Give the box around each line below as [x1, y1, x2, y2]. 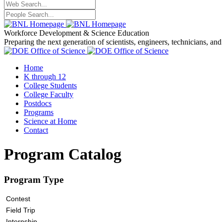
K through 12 [24, 72, 66, 81]
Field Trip [5, 206, 35, 214]
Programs [24, 108, 54, 116]
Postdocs [24, 99, 52, 108]
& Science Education [83, 29, 149, 37]
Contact [24, 126, 48, 134]
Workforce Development [4, 29, 83, 37]
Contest [5, 194, 30, 203]
